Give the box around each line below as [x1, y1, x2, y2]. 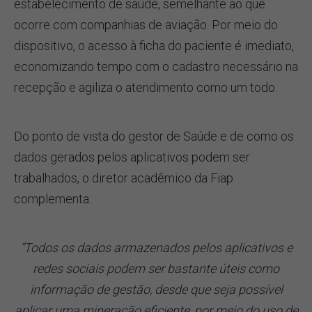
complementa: [14, 191, 91, 206]
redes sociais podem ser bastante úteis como [33, 260, 279, 276]
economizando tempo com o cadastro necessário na [14, 58, 298, 74]
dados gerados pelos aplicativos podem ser [14, 149, 250, 164]
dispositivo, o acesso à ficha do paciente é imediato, [14, 38, 294, 53]
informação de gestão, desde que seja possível [29, 281, 283, 297]
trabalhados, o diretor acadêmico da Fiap [14, 170, 233, 185]
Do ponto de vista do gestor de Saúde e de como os [14, 128, 294, 143]
